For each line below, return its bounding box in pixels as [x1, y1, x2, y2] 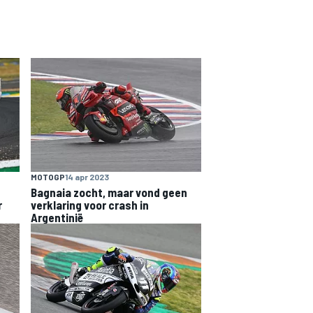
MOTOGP [31, 171, 65, 182]
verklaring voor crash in [31, 197, 149, 212]
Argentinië [31, 210, 83, 224]
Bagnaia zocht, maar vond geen [31, 184, 187, 199]
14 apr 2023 [65, 171, 109, 182]
